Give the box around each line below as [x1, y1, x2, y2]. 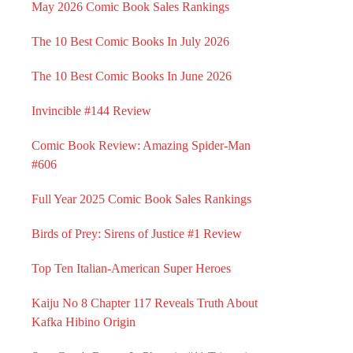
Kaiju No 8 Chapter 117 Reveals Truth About [32, 296, 258, 310]
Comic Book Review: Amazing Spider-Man [32, 139, 251, 152]
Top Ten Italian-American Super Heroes [32, 262, 231, 275]
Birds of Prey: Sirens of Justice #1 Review [32, 227, 242, 240]
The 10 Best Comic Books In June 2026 [32, 69, 232, 83]
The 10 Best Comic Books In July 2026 [32, 35, 229, 48]
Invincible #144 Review [32, 104, 151, 117]
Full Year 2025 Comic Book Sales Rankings [32, 192, 251, 206]
